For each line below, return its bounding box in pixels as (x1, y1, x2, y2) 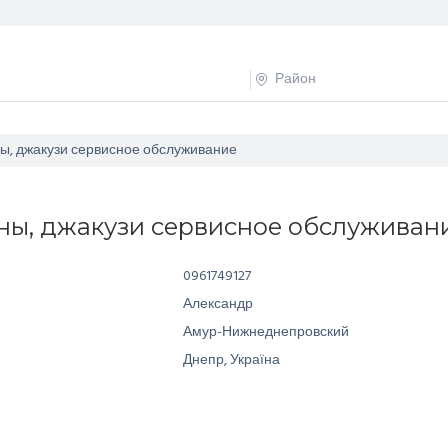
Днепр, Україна (183, 349, 281, 372)
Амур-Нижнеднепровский (183, 321, 350, 344)
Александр (183, 293, 254, 316)
